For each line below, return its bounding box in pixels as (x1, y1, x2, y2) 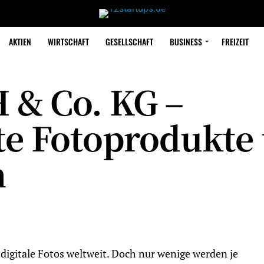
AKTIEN (8, 35, 31, 48)
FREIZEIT (221, 35, 249, 48)
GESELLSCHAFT (105, 35, 153, 48)
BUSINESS (169, 35, 202, 48)
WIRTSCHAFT (47, 35, 89, 48)
